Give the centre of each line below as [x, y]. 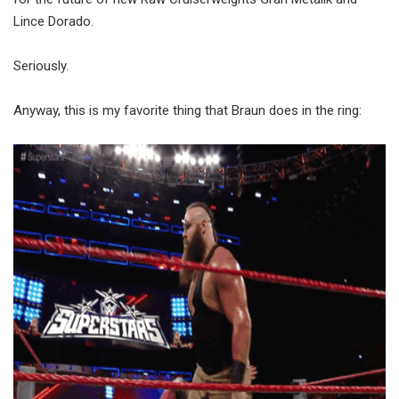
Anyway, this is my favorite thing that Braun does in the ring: [187, 110]
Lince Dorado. [53, 21]
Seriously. [41, 66]
